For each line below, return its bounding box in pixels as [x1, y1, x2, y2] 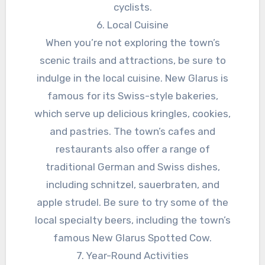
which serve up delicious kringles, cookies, [34, 108, 231, 120]
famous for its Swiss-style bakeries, [47, 90, 218, 102]
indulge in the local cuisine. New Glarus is [37, 72, 228, 85]
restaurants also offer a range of [55, 143, 210, 156]
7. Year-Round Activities [76, 250, 189, 262]
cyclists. [113, 1, 152, 14]
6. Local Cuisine [96, 19, 169, 31]
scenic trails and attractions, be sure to [39, 54, 226, 67]
